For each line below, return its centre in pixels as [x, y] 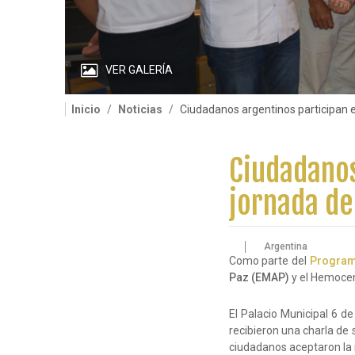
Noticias [140, 109]
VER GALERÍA [139, 69]
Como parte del [269, 261]
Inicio [86, 109]
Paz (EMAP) [259, 277]
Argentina [285, 246]
